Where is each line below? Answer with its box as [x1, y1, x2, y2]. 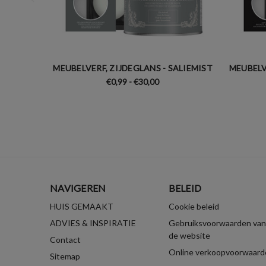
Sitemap [50, 251, 80, 261]
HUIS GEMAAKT [50, 201, 113, 211]
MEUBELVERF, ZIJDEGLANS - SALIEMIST [53, 62, 213, 73]
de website [168, 230, 210, 240]
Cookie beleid [168, 201, 219, 211]
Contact [50, 234, 81, 245]
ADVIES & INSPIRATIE [50, 217, 136, 228]
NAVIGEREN [50, 182, 106, 194]
